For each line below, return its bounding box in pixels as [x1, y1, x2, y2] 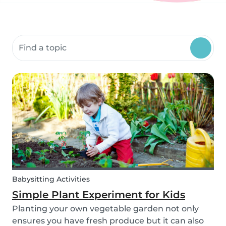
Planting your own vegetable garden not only [12, 204, 199, 214]
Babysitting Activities [12, 175, 90, 184]
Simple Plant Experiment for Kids [12, 189, 185, 201]
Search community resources [12, 35, 132, 45]
